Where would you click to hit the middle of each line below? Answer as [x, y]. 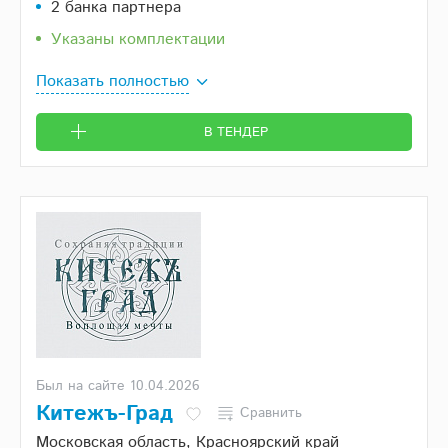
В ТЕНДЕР [235, 133]
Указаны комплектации [138, 40]
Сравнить [271, 413]
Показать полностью [112, 82]
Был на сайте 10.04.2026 [118, 386]
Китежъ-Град [104, 414]
